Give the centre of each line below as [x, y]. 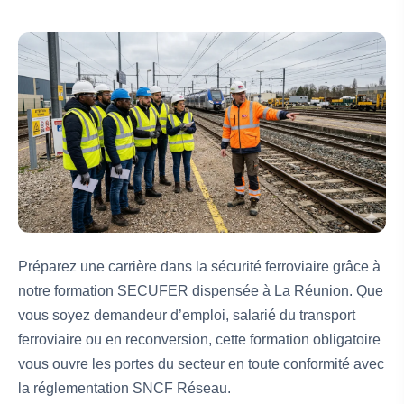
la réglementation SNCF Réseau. [124, 389]
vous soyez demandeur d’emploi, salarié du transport [187, 316]
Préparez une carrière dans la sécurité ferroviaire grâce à [199, 267]
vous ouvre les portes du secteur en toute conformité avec [201, 364]
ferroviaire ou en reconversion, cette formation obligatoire [199, 340]
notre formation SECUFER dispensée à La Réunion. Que [201, 291]
